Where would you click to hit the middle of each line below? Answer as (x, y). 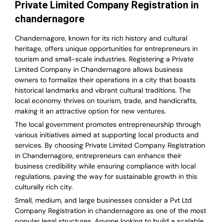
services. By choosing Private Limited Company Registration (110, 145)
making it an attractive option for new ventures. (90, 111)
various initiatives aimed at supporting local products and (107, 135)
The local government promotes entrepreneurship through (108, 125)
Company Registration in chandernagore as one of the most (111, 211)
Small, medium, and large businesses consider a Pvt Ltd (103, 200)
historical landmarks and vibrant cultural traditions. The (103, 90)
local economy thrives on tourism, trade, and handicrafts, (106, 101)
